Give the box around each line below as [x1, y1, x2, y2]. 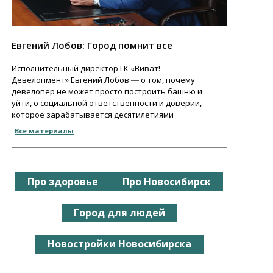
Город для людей [73, 205, 165, 219]
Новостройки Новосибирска [47, 236, 191, 250]
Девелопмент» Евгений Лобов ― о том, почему [12, 74, 196, 85]
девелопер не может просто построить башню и [12, 85, 203, 97]
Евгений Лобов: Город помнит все [12, 38, 173, 51]
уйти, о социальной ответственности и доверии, [12, 97, 202, 108]
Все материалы [15, 126, 74, 135]
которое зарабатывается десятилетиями [12, 108, 174, 120]
